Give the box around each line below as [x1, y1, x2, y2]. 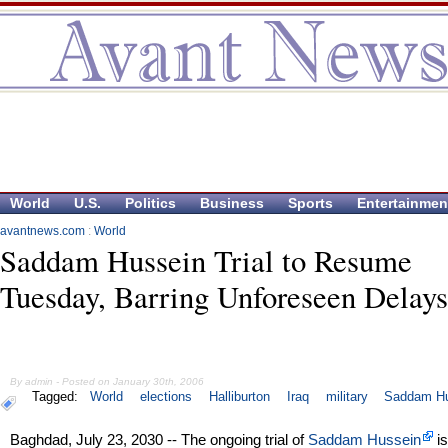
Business [200, 195, 264, 211]
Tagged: [32, 389, 86, 405]
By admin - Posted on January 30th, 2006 [10, 376, 205, 388]
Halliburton [209, 389, 271, 405]
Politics [125, 195, 176, 211]
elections [140, 389, 193, 405]
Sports [288, 195, 333, 211]
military [325, 389, 368, 405]
